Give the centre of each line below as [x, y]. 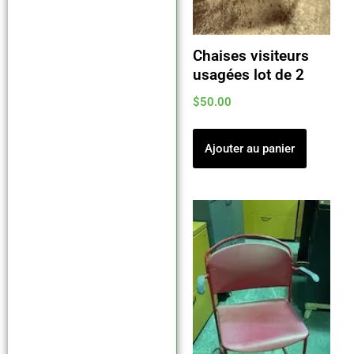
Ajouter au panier [249, 149]
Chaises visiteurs [250, 56]
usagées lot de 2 [248, 75]
